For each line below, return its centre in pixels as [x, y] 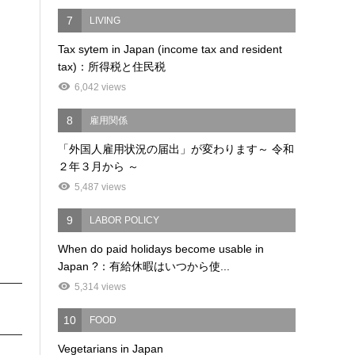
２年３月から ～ [99, 167]
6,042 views [101, 88]
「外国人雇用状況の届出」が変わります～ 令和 [176, 149]
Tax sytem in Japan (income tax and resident [170, 50]
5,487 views [101, 187]
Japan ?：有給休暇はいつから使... [144, 267]
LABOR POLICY [125, 221]
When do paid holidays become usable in [161, 249]
